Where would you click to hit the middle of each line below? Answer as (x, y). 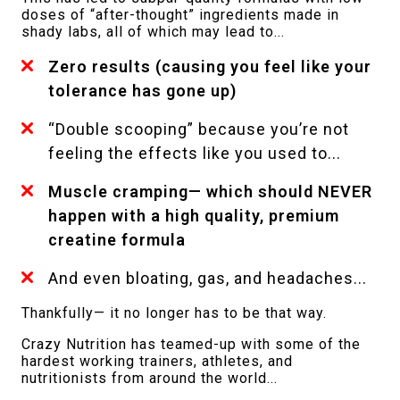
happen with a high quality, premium (194, 215)
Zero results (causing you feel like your (210, 66)
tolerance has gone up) (142, 90)
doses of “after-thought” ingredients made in (180, 14)
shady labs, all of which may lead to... (153, 31)
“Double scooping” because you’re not (199, 129)
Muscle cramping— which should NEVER (210, 191)
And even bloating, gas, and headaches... (208, 278)
